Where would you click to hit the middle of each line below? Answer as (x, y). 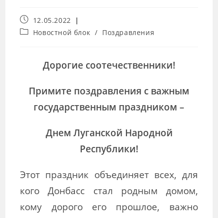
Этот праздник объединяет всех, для (109, 174)
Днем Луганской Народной (109, 132)
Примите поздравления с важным (109, 91)
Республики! (109, 148)
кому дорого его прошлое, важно (109, 206)
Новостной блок (62, 32)
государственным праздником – (109, 107)
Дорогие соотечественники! (109, 65)
